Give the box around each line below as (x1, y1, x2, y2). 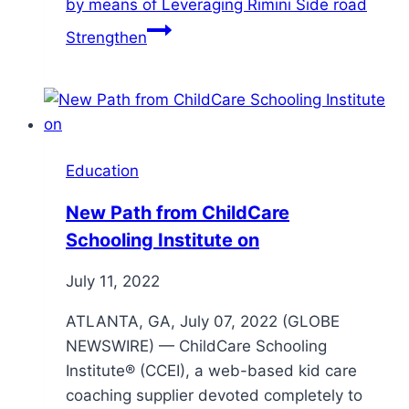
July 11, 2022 (66, 271, 160, 290)
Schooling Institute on (66, 228, 259, 251)
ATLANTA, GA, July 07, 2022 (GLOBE (66, 311, 340, 330)
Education (66, 162, 139, 181)
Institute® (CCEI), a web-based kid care (66, 361, 357, 380)
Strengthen (66, 28, 147, 47)
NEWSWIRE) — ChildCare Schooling (66, 336, 327, 355)
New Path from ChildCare (66, 201, 289, 224)
